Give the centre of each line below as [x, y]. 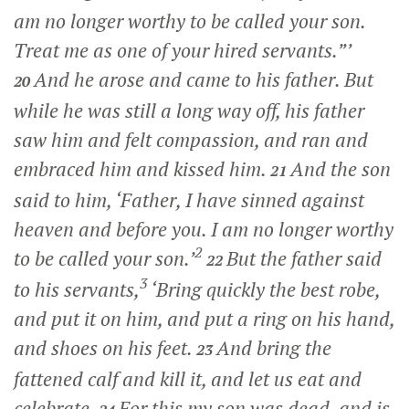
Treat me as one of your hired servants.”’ [182, 50]
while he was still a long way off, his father [189, 110]
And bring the [274, 347]
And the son [341, 168]
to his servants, [77, 289]
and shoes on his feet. [103, 347]
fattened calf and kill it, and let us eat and [188, 378]
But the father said [304, 258]
